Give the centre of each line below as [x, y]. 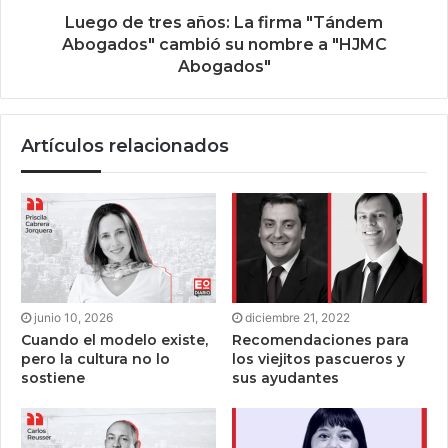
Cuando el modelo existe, [114, 339]
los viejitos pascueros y [318, 358]
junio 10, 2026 [73, 317]
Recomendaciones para [320, 339]
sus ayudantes [285, 377]
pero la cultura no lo [95, 358]
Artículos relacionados [125, 145]
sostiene [53, 377]
